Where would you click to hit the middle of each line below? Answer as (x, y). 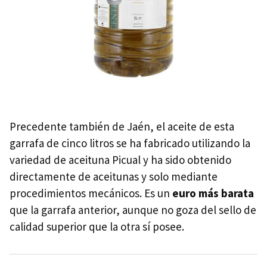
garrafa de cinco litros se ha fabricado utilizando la (130, 143)
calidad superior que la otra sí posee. (97, 226)
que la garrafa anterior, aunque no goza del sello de (133, 209)
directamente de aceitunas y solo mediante (114, 176)
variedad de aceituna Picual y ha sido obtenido (120, 159)
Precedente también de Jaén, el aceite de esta (122, 126)
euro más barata (213, 193)
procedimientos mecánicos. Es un (91, 193)
